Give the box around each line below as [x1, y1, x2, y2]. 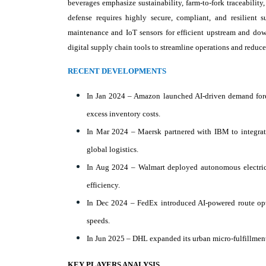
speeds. [87, 216, 110, 225]
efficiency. [87, 180, 120, 189]
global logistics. [87, 145, 138, 154]
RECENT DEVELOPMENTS [68, 66, 166, 75]
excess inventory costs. [87, 109, 160, 118]
